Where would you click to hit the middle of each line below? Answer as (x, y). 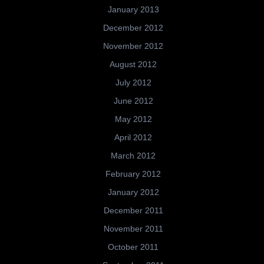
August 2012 (133, 65)
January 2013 (133, 10)
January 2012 (133, 192)
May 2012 (133, 119)
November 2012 (133, 46)
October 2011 (133, 247)
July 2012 (133, 83)
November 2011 (133, 229)
